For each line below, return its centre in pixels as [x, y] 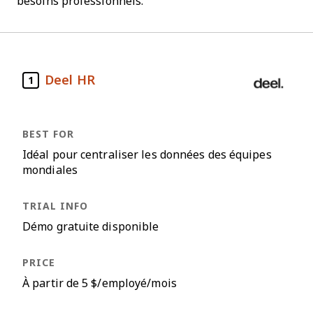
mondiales [50, 170]
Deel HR [70, 80]
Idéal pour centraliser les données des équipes [147, 155]
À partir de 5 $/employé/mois [100, 283]
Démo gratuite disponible [91, 227]
